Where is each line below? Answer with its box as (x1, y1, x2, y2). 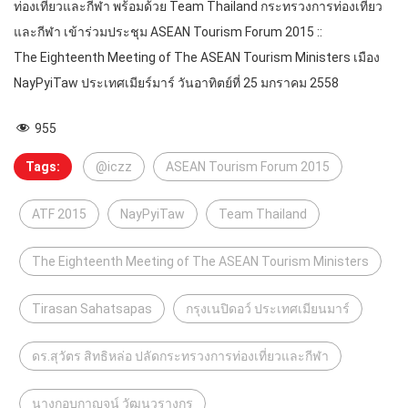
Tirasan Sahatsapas (32, 301, 152, 317)
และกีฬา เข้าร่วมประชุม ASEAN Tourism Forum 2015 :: (14, 24, 322, 39)
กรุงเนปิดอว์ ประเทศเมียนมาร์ (186, 301, 350, 317)
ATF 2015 (32, 207, 87, 222)
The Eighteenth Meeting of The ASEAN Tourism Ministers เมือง (14, 49, 380, 65)
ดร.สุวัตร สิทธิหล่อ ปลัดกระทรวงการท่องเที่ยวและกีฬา (32, 349, 329, 364)
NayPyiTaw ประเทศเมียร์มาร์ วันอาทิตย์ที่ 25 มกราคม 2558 (14, 75, 339, 90)
